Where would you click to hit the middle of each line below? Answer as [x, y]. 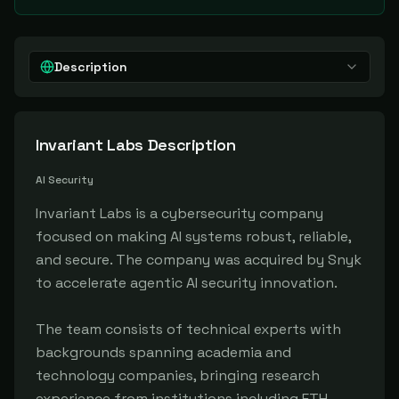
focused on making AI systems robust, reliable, [193, 236]
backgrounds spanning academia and [163, 352]
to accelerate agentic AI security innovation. [187, 283]
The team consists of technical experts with [188, 329]
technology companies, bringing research [178, 375]
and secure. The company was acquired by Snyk [199, 260]
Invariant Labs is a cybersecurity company [179, 213]
